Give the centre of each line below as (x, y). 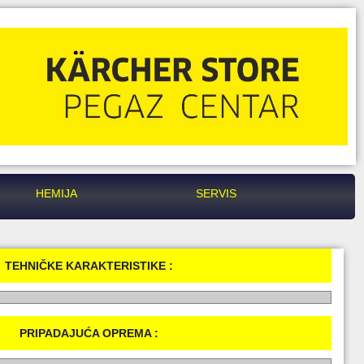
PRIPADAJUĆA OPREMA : (89, 333)
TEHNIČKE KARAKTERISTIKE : (89, 265)
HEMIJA (57, 193)
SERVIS (216, 193)
